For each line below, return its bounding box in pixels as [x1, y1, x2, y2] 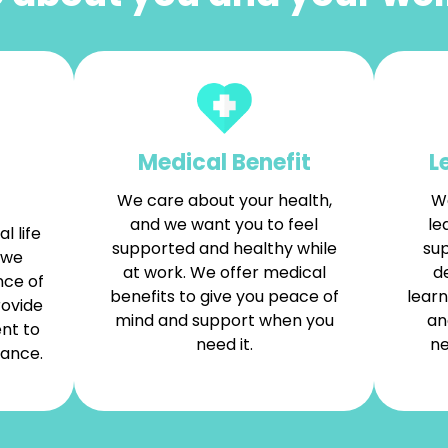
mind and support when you [114, 308, 334, 332]
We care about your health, [116, 188, 332, 212]
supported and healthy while [111, 236, 337, 260]
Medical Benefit [137, 146, 311, 178]
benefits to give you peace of [109, 284, 339, 308]
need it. [195, 332, 253, 356]
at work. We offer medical [122, 260, 326, 284]
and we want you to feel [130, 212, 318, 236]
